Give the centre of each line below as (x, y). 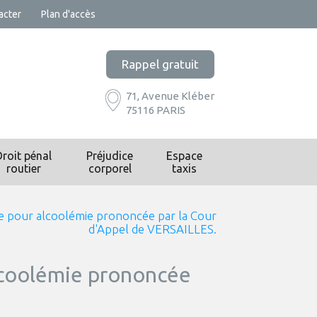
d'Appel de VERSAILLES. (152, 229)
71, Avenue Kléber (170, 96)
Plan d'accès (68, 14)
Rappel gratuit (160, 64)
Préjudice (110, 156)
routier (23, 168)
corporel (110, 168)
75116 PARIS (155, 110)
